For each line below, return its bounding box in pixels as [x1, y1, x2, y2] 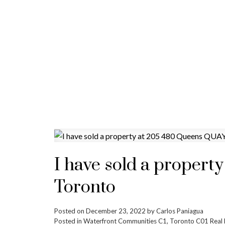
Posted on [54, 207, 86, 215]
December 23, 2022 [85, 207, 146, 215]
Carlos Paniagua [156, 207, 203, 215]
